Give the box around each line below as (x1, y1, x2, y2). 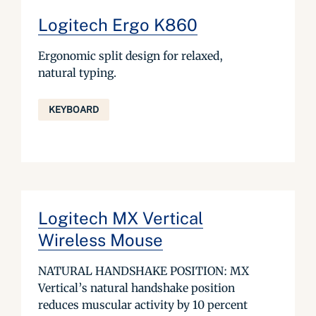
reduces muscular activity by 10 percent (38, 298, 248, 312)
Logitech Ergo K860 (38, 15, 197, 35)
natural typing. (38, 66, 116, 80)
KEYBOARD (49, 104, 99, 116)
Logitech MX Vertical (38, 208, 203, 229)
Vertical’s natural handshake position (38, 281, 235, 296)
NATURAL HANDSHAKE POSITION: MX (38, 264, 249, 279)
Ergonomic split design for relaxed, (38, 49, 223, 63)
